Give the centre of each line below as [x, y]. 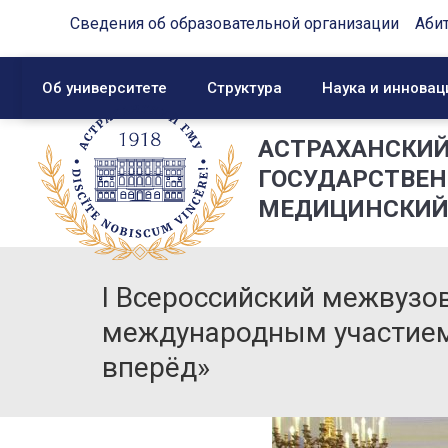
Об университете [104, 88]
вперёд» [156, 367]
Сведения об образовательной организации [234, 23]
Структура [244, 88]
